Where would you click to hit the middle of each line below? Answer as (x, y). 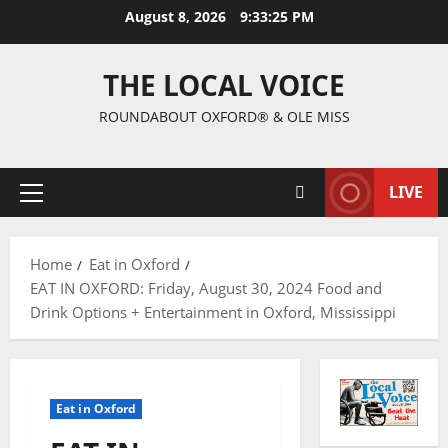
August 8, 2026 (177, 16)
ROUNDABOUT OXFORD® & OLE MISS (224, 116)
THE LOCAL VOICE (224, 85)
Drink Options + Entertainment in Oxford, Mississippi (213, 312)
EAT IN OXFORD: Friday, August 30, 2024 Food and (206, 288)
